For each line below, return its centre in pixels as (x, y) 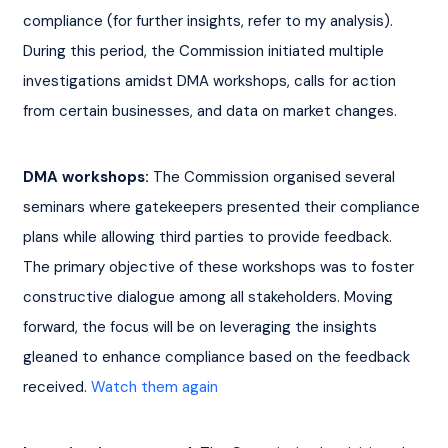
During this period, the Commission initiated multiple (205, 50)
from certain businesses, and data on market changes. (209, 110)
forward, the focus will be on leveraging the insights (201, 326)
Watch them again (154, 386)
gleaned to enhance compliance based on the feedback (218, 356)
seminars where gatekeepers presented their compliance (223, 206)
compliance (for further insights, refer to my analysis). (209, 20)
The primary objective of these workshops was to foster (220, 266)
